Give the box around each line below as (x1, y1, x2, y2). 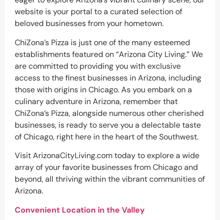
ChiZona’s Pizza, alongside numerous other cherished (15, 108, 204, 118)
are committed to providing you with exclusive (15, 60, 181, 71)
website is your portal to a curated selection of (15, 6, 182, 17)
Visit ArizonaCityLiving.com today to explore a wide (15, 150, 199, 161)
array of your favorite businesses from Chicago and (15, 162, 198, 173)
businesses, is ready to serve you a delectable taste (15, 119, 201, 130)
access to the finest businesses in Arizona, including (15, 72, 201, 83)
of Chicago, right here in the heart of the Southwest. (15, 131, 198, 142)
